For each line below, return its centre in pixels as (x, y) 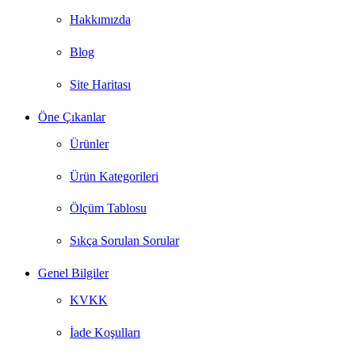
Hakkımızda (100, 20)
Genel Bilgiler (73, 273)
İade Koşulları (105, 333)
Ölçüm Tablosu (108, 208)
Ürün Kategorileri (114, 176)
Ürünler (89, 143)
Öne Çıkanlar (72, 116)
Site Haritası (100, 84)
